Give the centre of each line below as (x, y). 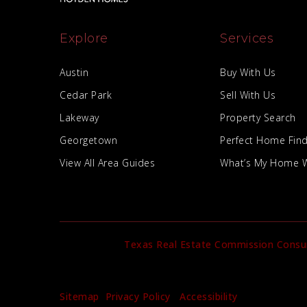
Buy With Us (248, 73)
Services (247, 39)
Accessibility (209, 296)
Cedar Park (86, 95)
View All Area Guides (107, 163)
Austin (74, 73)
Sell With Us (248, 95)
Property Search (258, 118)
